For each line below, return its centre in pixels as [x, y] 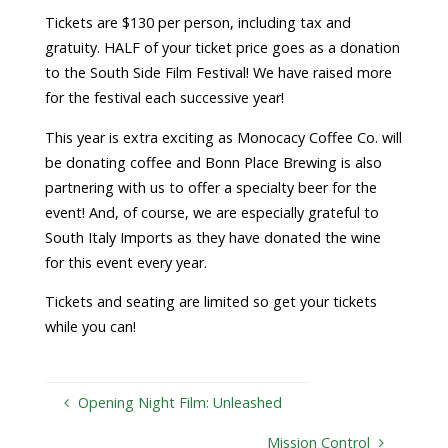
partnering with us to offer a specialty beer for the [210, 187]
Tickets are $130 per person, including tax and [197, 23]
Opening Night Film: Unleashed [179, 402]
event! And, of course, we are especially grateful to [211, 212]
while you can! [90, 327]
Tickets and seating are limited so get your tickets [210, 302]
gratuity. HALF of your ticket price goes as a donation [222, 48]
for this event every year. [125, 262]
